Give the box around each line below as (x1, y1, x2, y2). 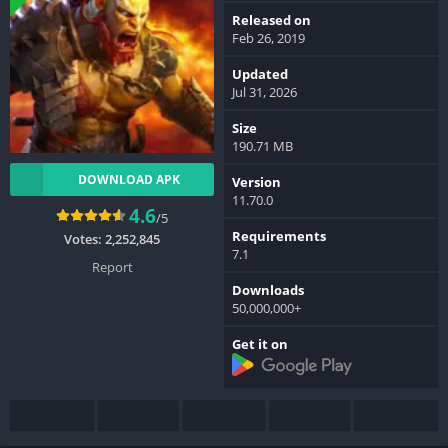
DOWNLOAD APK (77, 170, 180, 188)
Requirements (232, 226, 326, 245)
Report (91, 257, 133, 276)
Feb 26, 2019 (232, 28, 305, 47)
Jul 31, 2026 (232, 82, 297, 101)
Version (232, 172, 281, 191)
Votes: (64, 229, 105, 248)
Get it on (232, 334, 288, 353)
